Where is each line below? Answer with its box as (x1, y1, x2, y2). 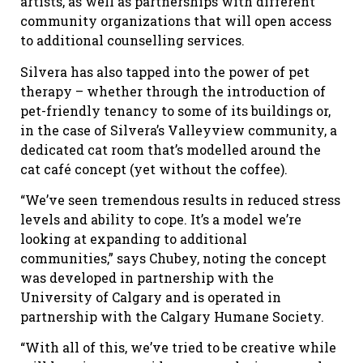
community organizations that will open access (20, 12, 331, 30)
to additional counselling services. (20, 32, 245, 49)
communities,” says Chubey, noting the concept (20, 249, 327, 267)
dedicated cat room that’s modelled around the (20, 140, 321, 158)
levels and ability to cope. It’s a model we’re (20, 210, 301, 228)
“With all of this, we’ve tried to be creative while (20, 339, 336, 357)
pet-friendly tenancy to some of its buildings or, (20, 101, 331, 119)
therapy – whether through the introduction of (20, 82, 326, 100)
